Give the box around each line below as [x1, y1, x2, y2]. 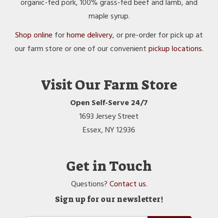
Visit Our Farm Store [41, 75, 177, 94]
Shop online [15, 29, 53, 42]
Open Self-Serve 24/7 [70, 96, 148, 109]
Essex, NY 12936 [83, 124, 135, 137]
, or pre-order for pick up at [112, 29, 203, 42]
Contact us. [109, 178, 147, 191]
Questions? [71, 178, 109, 191]
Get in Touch [66, 157, 152, 175]
